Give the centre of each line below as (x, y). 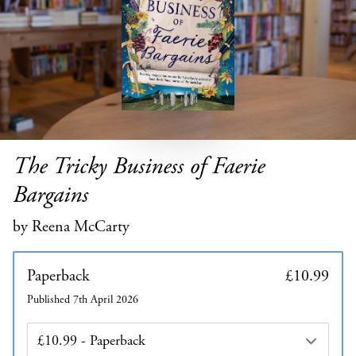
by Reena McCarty (71, 227)
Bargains (50, 195)
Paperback (58, 277)
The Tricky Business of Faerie (139, 167)
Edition (44, 331)
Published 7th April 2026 (83, 300)
